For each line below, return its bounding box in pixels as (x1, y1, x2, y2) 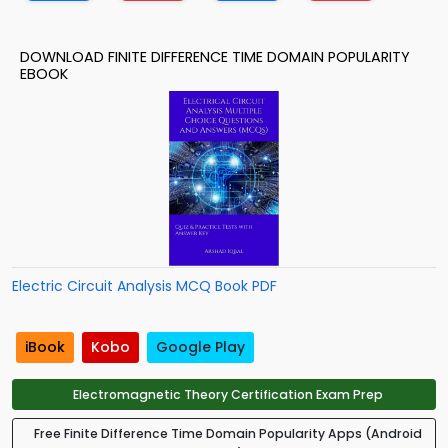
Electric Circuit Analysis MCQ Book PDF (12, 276, 277, 296)
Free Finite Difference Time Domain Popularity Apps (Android (34, 425, 422, 443)
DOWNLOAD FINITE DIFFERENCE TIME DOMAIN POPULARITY (20, 47, 410, 67)
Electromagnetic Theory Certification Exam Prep (73, 386, 383, 404)
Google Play (156, 337, 245, 358)
